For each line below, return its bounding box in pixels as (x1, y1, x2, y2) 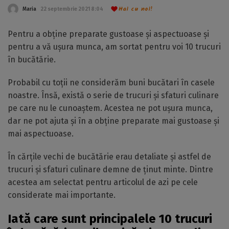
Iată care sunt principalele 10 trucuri (8, 212, 212, 226)
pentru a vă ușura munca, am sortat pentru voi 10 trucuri (8, 42, 221, 52)
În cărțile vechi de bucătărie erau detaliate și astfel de (8, 152, 211, 162)
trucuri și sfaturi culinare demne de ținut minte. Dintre (8, 165, 213, 174)
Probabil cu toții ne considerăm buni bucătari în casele (8, 78, 215, 87)
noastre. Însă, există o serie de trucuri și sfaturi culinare (8, 90, 219, 100)
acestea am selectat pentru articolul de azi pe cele (8, 177, 198, 187)
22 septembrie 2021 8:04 (40, 6, 103, 12)
